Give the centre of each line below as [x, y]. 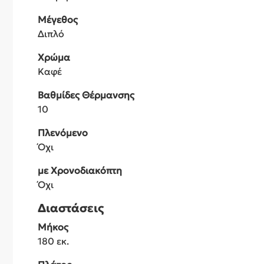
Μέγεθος [58, 20]
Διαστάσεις [71, 208]
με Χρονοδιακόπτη [80, 171]
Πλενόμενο [63, 133]
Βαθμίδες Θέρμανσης [86, 95]
